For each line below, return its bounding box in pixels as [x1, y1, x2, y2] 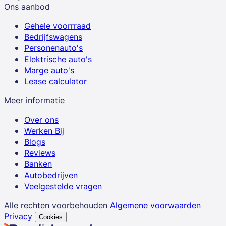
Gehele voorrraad [24, 20, 91, 31]
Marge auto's [24, 64, 74, 76]
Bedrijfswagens [24, 31, 82, 42]
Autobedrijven [24, 169, 78, 181]
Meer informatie [4, 94, 65, 106]
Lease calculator [24, 75, 87, 87]
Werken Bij [24, 125, 64, 136]
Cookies [39, 213, 63, 221]
